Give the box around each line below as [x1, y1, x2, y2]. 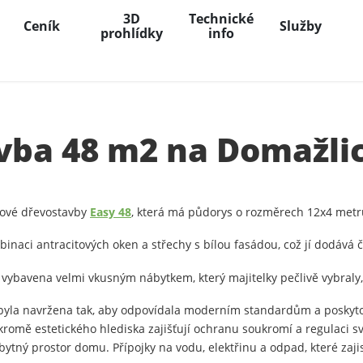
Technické [189, 9, 254, 28]
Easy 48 [90, 203, 131, 220]
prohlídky [100, 23, 163, 42]
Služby [280, 16, 322, 35]
